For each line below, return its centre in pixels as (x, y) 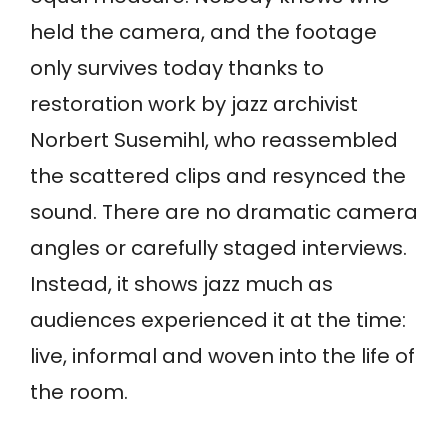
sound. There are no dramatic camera (224, 212)
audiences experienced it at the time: (218, 320)
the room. (79, 392)
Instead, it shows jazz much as (181, 284)
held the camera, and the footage (203, 32)
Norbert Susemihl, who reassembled (214, 140)
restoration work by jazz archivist (194, 104)
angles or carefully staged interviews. (218, 248)
